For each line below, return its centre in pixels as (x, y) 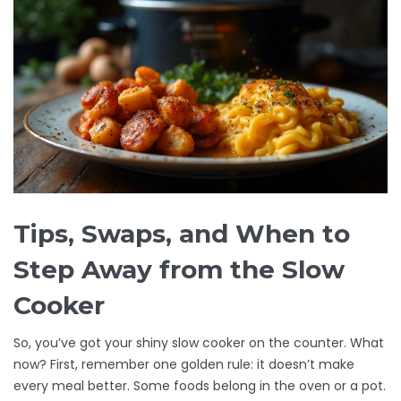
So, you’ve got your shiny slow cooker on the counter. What (199, 343)
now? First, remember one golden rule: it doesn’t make (184, 365)
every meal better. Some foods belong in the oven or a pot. (200, 386)
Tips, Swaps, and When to (182, 234)
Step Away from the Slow (179, 270)
